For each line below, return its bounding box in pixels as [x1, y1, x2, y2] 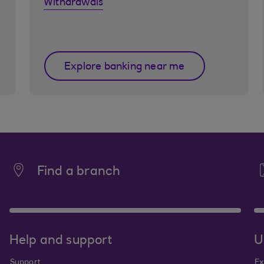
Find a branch [37, 166, 121, 179]
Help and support [9, 235, 112, 247]
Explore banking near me [64, 62, 185, 72]
